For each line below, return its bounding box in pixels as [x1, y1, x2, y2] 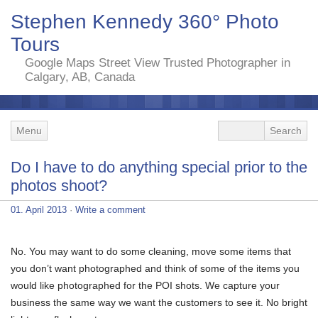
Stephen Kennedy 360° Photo [11, 11, 279, 33]
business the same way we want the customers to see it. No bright [11, 296, 307, 308]
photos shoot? [11, 176, 107, 194]
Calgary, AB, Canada [25, 70, 135, 84]
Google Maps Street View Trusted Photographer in [25, 56, 290, 70]
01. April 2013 [11, 204, 67, 215]
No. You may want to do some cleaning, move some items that [11, 245, 291, 257]
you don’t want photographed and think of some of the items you [11, 262, 300, 274]
